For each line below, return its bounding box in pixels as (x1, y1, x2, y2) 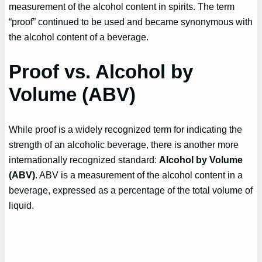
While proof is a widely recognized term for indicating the (9, 124, 243, 135)
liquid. (9, 200, 35, 211)
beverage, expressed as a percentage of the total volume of (9, 185, 253, 196)
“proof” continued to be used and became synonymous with (9, 16, 253, 27)
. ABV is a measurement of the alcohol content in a (35, 170, 243, 181)
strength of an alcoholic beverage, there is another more (9, 139, 239, 150)
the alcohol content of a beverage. (9, 31, 149, 42)
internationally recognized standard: (9, 154, 160, 166)
